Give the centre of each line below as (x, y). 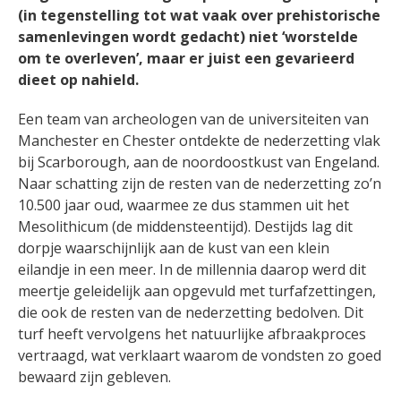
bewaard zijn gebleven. (94, 377)
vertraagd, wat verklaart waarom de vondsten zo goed (200, 356)
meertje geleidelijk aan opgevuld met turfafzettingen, (197, 291)
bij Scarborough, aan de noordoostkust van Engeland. (199, 162)
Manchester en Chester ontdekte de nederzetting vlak (199, 141)
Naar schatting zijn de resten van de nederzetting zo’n (200, 184)
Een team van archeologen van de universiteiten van (193, 119)
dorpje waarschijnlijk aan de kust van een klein (174, 248)
